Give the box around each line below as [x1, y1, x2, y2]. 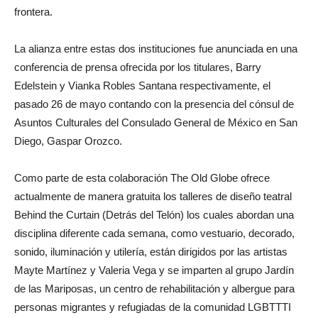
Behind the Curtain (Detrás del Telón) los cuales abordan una [14, 208, 294, 221]
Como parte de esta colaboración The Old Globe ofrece [14, 171, 270, 184]
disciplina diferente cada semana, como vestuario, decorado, [14, 226, 295, 239]
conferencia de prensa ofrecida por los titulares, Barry [14, 60, 261, 73]
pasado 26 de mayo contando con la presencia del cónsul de [14, 97, 294, 110]
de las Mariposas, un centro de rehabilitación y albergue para [14, 282, 295, 295]
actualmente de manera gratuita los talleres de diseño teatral [14, 190, 292, 202]
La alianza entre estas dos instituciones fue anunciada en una [14, 42, 297, 55]
